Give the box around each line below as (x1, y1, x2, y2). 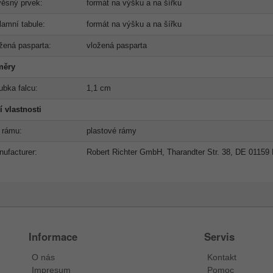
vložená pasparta (86, 41, 147, 51)
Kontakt (207, 252, 236, 263)
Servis (204, 229, 235, 244)
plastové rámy (86, 126, 136, 136)
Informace (29, 229, 78, 244)
